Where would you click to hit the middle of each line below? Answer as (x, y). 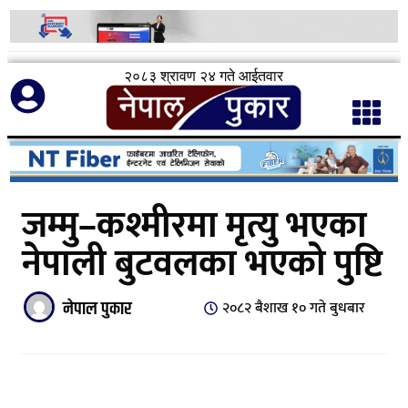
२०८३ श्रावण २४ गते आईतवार (204, 76)
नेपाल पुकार (97, 309)
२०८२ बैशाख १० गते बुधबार (294, 308)
